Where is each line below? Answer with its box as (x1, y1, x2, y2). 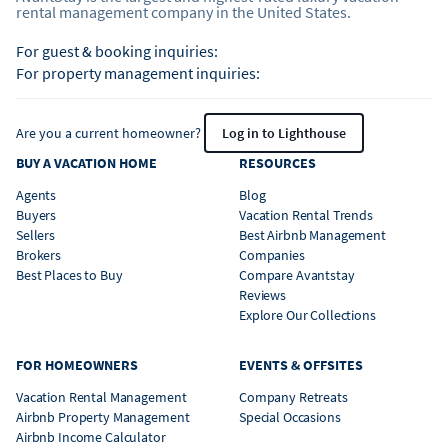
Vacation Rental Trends (239, 206, 373, 225)
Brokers (16, 246, 62, 265)
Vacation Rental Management (16, 388, 187, 407)
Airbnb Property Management (16, 408, 190, 427)
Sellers (16, 226, 56, 245)
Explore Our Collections (239, 306, 376, 325)
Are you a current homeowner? (16, 124, 204, 143)
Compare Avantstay (239, 266, 355, 285)
